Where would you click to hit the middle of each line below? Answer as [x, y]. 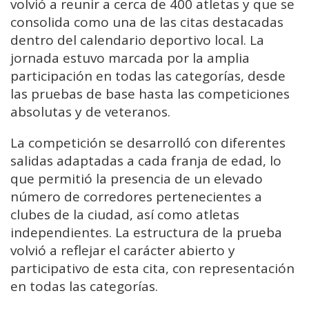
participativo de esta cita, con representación [152, 269]
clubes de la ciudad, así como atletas [125, 215]
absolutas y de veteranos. [90, 112]
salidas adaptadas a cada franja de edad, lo [146, 161]
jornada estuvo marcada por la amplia [130, 58]
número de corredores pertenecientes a [136, 197]
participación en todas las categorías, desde [148, 76]
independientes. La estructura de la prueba [146, 233]
